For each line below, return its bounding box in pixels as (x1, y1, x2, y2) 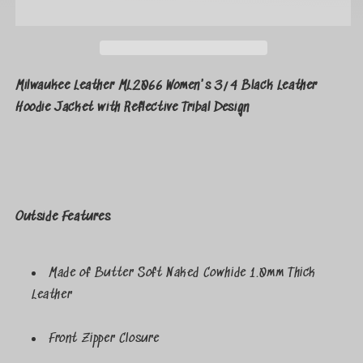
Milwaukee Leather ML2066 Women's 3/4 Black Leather (15, 79, 318, 94)
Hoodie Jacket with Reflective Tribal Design (15, 100, 250, 116)
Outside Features (15, 210, 111, 225)
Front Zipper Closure (49, 331, 160, 347)
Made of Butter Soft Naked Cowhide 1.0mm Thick (49, 266, 317, 281)
